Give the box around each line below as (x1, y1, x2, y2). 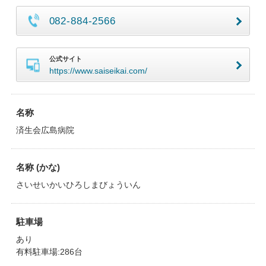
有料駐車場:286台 (15, 247, 83, 256)
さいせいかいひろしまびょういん (15, 180, 141, 189)
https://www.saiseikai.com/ (49, 66, 147, 75)
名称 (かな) (15, 162, 60, 172)
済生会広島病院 (15, 125, 74, 135)
